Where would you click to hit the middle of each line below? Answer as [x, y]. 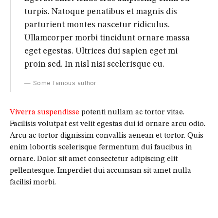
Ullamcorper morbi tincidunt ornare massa [107, 38]
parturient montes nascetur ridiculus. [97, 25]
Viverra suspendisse [45, 113]
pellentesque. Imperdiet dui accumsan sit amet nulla [100, 171]
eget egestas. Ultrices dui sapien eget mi [101, 51]
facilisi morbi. [33, 183]
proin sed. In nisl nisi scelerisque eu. [94, 64]
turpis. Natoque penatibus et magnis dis [100, 11]
